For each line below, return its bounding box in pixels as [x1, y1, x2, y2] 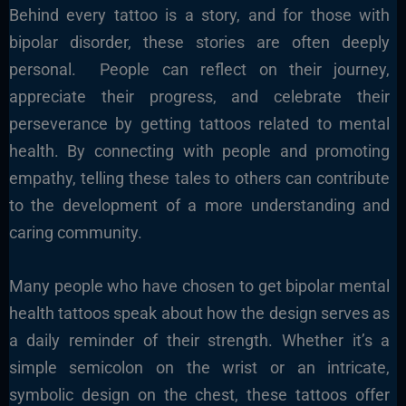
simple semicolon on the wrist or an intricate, [8, 357, 391, 377]
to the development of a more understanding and [8, 195, 391, 215]
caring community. [8, 222, 142, 242]
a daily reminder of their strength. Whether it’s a [8, 330, 391, 350]
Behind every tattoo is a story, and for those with [8, 5, 391, 24]
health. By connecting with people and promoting [8, 140, 391, 160]
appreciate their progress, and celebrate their [8, 86, 391, 106]
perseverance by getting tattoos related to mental [8, 113, 391, 133]
